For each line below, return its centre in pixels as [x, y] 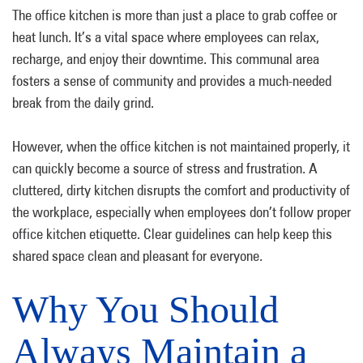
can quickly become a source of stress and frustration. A [165, 168]
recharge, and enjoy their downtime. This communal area [166, 59]
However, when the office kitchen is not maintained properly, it [181, 146]
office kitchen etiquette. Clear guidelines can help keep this [172, 234]
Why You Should [145, 309]
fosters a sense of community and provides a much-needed [172, 81]
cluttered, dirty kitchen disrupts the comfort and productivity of [181, 190]
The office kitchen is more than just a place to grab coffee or [175, 15]
